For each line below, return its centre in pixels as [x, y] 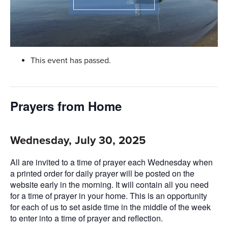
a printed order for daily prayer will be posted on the [102, 173]
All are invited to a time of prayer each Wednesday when [111, 162]
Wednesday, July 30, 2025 [78, 140]
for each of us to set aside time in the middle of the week [110, 207]
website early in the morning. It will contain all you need [109, 184]
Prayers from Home [66, 106]
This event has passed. [71, 60]
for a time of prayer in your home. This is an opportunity [109, 195]
